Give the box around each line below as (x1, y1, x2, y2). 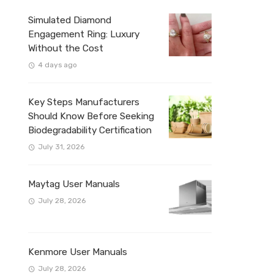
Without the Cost (28, 43, 103, 54)
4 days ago (37, 61, 77, 70)
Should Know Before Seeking (28, 111, 154, 122)
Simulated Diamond (28, 15, 111, 26)
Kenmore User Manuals (28, 246, 127, 258)
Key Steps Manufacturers (28, 97, 139, 108)
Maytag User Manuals (28, 179, 120, 190)
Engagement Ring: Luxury (28, 29, 139, 40)
